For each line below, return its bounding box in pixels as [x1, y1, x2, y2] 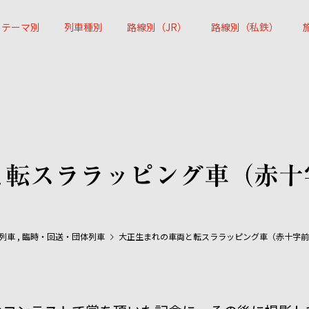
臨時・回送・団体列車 [22, 230, 105, 242]
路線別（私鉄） [210, 19, 279, 34]
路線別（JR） [126, 19, 187, 34]
